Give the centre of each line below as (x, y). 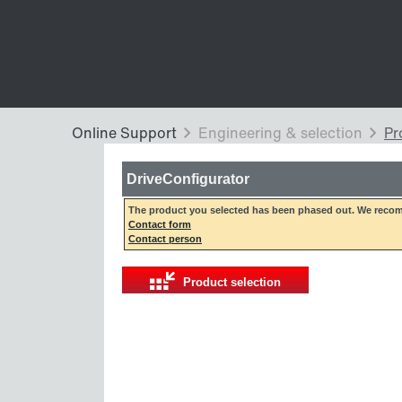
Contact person (165, 239)
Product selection (232, 282)
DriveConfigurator (188, 179)
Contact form (160, 224)
